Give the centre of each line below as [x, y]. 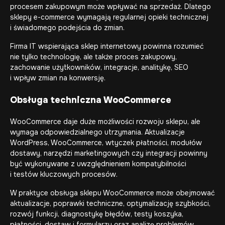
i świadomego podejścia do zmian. [67, 28]
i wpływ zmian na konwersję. [58, 78]
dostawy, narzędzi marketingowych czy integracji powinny [109, 153]
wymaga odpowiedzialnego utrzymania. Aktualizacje [97, 132]
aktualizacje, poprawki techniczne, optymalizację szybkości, [110, 203]
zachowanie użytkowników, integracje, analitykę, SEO [99, 67]
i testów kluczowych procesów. [64, 174]
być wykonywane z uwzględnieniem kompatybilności [98, 164]
